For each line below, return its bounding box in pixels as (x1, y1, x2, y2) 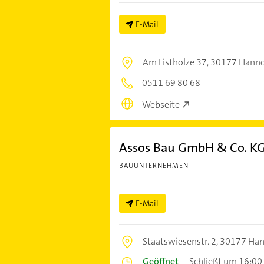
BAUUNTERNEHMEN (118, 160, 189, 170)
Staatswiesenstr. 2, (142, 235, 220, 247)
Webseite (141, 98, 180, 111)
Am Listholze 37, (142, 56, 210, 69)
